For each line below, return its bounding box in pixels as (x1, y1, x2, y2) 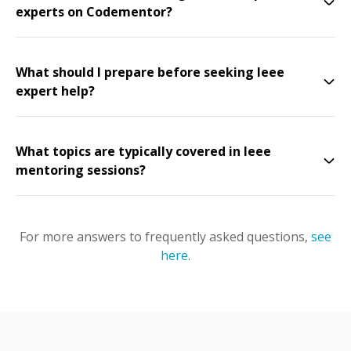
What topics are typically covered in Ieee (16, 143, 271, 160)
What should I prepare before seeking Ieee (16, 63, 284, 81)
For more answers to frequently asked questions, (20, 228, 308, 245)
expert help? (16, 82, 95, 100)
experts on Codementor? (16, 3, 172, 20)
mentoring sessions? (16, 161, 146, 179)
